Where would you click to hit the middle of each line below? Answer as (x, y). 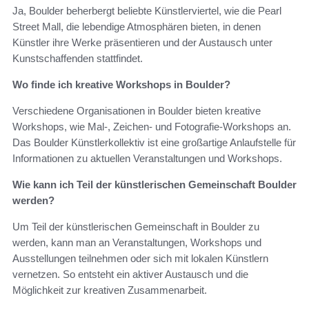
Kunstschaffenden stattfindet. (78, 59)
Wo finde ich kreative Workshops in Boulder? (121, 85)
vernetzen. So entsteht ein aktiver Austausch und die (130, 275)
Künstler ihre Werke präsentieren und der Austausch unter (142, 43)
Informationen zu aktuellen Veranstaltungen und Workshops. (147, 159)
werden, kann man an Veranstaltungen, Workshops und (137, 243)
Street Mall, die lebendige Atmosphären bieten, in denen (137, 27)
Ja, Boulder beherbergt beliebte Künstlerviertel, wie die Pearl (147, 11)
